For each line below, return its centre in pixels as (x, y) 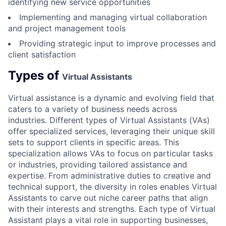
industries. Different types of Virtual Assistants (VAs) (109, 120)
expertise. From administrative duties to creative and (109, 175)
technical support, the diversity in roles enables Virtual (112, 186)
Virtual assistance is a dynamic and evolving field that (111, 98)
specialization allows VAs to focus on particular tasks (110, 153)
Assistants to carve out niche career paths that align (108, 197)
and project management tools (67, 28)
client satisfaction (42, 54)
